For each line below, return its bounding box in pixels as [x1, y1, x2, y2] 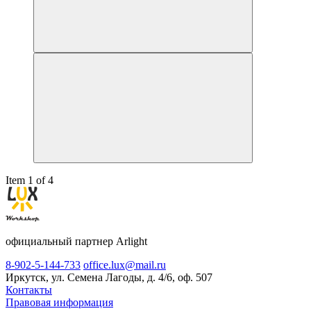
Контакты [6, 284, 52, 296]
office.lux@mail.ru [83, 259, 166, 271]
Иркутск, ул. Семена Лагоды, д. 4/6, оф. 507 [6, 271, 212, 284]
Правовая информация [6, 296, 113, 309]
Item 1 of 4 [6, 174, 53, 187]
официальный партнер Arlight [6, 235, 147, 248]
